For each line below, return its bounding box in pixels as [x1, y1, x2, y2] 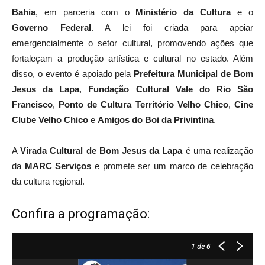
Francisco [12, 99, 53, 109]
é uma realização [182, 145, 254, 156]
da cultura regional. [12, 176, 85, 186]
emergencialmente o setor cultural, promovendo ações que [12, 37, 253, 48]
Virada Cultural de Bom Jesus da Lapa [20, 145, 183, 156]
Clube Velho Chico [12, 114, 88, 125]
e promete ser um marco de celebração [91, 160, 254, 171]
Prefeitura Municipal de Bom [134, 68, 254, 79]
